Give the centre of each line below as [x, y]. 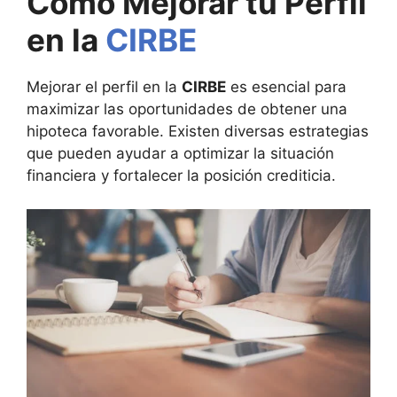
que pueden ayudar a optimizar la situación [180, 153]
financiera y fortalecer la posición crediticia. [181, 175]
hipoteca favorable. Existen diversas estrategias [198, 131]
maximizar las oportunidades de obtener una [187, 109]
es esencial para [286, 86]
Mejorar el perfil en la [104, 86]
